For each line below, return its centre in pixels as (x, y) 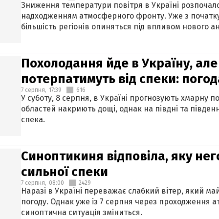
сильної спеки (65, 172)
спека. (33, 120)
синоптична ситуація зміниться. (82, 212)
